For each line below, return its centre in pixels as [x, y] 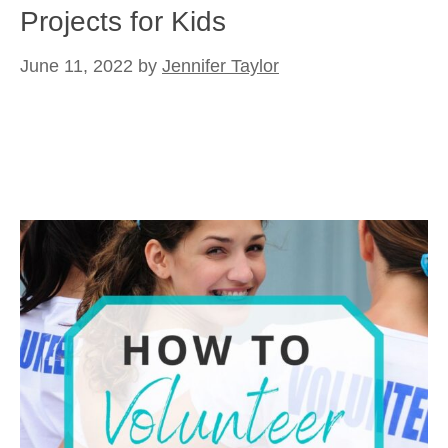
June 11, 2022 [76, 66]
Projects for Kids [123, 21]
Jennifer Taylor [220, 66]
